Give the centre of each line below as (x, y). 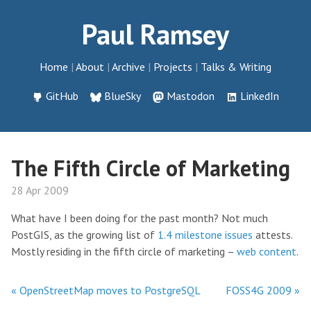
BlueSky (123, 96)
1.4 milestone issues (205, 235)
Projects (173, 67)
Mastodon (190, 96)
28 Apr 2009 (40, 190)
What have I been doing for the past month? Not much (140, 218)
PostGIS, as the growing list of (84, 235)
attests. (272, 235)
